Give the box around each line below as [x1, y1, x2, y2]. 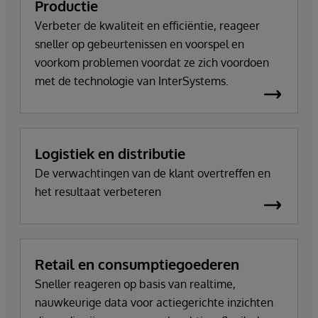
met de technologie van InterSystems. [35, 74, 229, 89]
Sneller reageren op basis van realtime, [35, 277, 236, 292]
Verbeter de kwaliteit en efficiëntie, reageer [35, 18, 260, 33]
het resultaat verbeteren [35, 185, 161, 199]
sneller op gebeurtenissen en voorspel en [35, 37, 244, 52]
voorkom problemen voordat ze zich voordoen [35, 55, 269, 70]
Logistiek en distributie [35, 144, 185, 163]
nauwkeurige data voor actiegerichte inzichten [35, 295, 273, 310]
